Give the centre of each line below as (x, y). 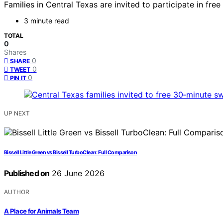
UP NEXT (17, 113)
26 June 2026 (77, 173)
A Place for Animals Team (42, 211)
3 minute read (47, 21)
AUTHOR (17, 192)
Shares (15, 52)
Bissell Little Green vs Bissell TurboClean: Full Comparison (71, 153)
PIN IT (18, 78)
